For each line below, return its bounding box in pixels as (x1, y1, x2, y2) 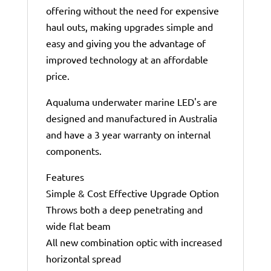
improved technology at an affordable (45, 53, 208, 66)
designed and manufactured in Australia (45, 112, 217, 125)
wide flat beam (45, 220, 111, 232)
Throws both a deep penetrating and (45, 203, 203, 216)
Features (45, 171, 84, 183)
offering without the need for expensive (45, 4, 219, 17)
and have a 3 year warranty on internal (45, 128, 211, 141)
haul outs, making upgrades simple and (45, 21, 213, 33)
